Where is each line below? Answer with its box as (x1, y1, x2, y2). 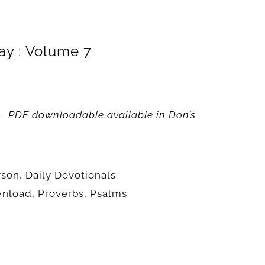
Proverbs (38, 188, 84, 199)
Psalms (90, 188, 127, 199)
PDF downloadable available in (5, 109, 169, 121)
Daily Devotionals (25, 169, 116, 181)
